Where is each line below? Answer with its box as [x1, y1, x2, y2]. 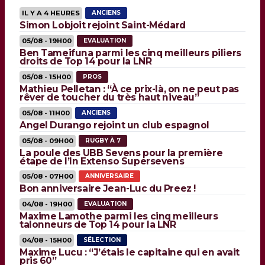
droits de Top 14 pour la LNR [20, 56, 152, 67]
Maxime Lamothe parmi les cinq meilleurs [20, 211, 218, 222]
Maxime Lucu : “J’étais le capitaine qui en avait [20, 247, 240, 258]
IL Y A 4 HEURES [22, 9, 80, 18]
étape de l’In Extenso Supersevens [20, 155, 185, 167]
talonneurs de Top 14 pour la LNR [20, 219, 176, 231]
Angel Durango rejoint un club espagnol [20, 119, 210, 131]
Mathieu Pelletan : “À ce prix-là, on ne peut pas [20, 83, 239, 95]
